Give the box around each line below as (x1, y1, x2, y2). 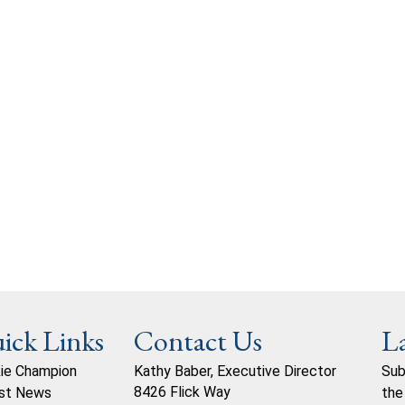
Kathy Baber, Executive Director (133, 362, 336, 380)
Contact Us (133, 321, 262, 360)
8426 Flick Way (133, 382, 231, 400)
